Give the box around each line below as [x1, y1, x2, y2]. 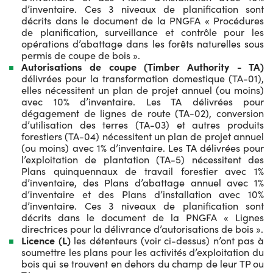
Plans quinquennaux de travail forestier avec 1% [21, 164, 264, 177]
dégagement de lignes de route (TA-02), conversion [21, 106, 264, 119]
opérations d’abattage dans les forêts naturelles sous [21, 37, 264, 50]
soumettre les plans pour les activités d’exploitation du [21, 245, 264, 258]
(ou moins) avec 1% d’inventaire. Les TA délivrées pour [21, 141, 264, 154]
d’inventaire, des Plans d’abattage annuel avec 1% [21, 175, 264, 189]
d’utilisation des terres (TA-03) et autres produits [21, 118, 264, 131]
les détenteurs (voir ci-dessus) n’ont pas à [70, 233, 264, 247]
